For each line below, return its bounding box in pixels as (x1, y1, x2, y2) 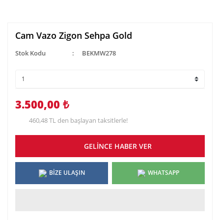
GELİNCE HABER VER (84, 141, 152, 151)
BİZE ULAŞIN (49, 168, 85, 177)
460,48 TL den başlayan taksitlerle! (29, 115, 128, 125)
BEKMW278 (82, 48, 116, 57)
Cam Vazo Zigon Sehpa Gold (15, 29, 132, 41)
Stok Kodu (15, 48, 46, 57)
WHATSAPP (148, 168, 179, 177)
